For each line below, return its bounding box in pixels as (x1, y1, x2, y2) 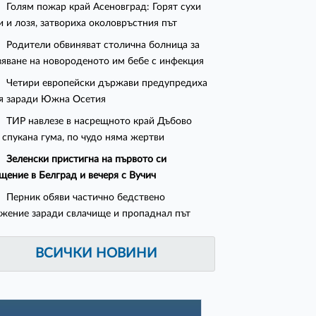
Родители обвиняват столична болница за (6, 39, 200, 51)
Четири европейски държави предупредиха (6, 78, 208, 89)
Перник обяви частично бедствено (6, 192, 166, 203)
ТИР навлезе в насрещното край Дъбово (6, 116, 193, 127)
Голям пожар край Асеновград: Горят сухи (6, 1, 202, 13)
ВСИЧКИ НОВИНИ (35, 247, 158, 261)
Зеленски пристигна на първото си (6, 154, 167, 165)
